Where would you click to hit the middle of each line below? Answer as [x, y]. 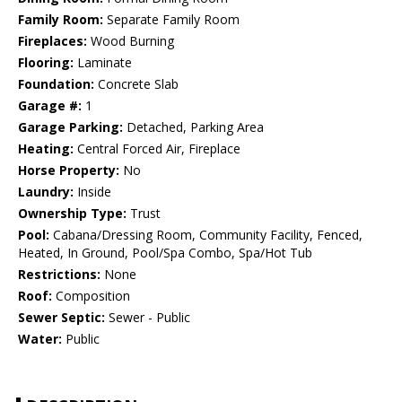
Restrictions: [59, 275]
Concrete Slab [136, 84]
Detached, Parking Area [193, 127]
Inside [92, 192]
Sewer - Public [148, 318]
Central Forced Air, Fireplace [157, 149]
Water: [40, 339]
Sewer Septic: [61, 318]
